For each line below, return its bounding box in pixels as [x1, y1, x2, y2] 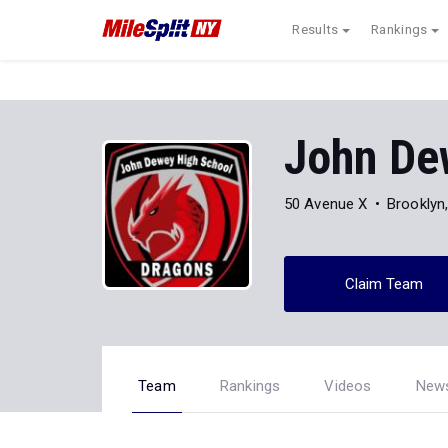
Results [292, 22, 339, 37]
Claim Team [344, 274, 424, 293]
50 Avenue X [284, 194, 368, 213]
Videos [324, 377, 372, 395]
